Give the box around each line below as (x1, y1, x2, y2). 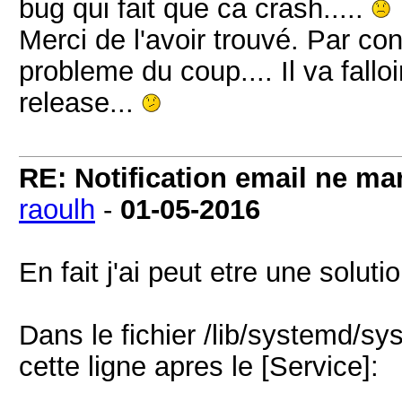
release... (19, 87, 142, 118)
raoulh (19, 194, 95, 224)
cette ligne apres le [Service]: (19, 351, 379, 381)
